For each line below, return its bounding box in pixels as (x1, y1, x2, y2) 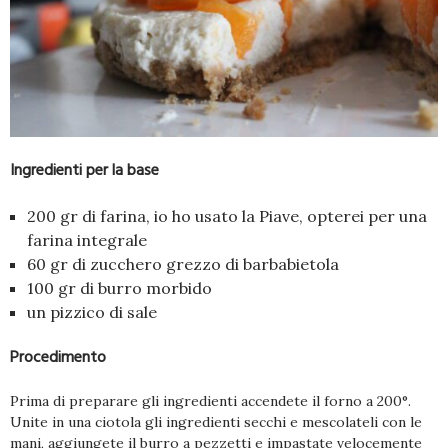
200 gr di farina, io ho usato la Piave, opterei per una (27, 205, 427, 226)
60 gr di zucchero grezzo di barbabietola (27, 253, 339, 274)
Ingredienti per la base (10, 156, 159, 183)
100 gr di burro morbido (27, 277, 212, 298)
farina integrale (27, 229, 147, 250)
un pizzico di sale (27, 301, 157, 322)
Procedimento (10, 343, 106, 370)
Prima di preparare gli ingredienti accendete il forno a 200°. (10, 391, 411, 410)
